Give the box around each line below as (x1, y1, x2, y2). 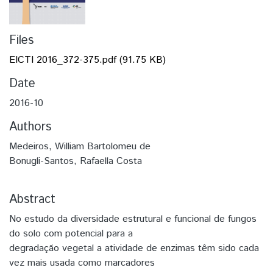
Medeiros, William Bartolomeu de (9, 139, 151, 154)
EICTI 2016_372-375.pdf (9, 52, 116, 67)
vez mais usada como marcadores (9, 255, 155, 270)
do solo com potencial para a (9, 226, 133, 241)
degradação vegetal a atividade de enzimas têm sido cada (9, 241, 259, 255)
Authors (9, 118, 51, 136)
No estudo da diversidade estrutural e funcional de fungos (9, 211, 257, 226)
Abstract (9, 190, 55, 208)
